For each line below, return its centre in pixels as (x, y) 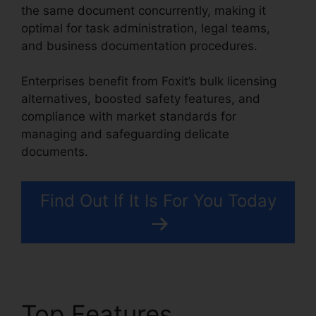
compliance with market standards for (129, 117)
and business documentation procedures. (139, 45)
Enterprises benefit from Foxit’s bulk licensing (149, 81)
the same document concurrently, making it (144, 10)
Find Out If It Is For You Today (158, 200)
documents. (55, 152)
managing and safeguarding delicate (125, 134)
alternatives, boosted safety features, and (141, 99)
